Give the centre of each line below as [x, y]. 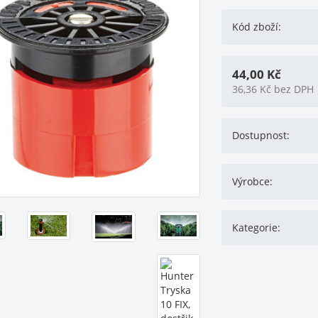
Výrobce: [253, 181]
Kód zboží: [257, 27]
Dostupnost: [261, 135]
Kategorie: [257, 227]
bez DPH [293, 89]
